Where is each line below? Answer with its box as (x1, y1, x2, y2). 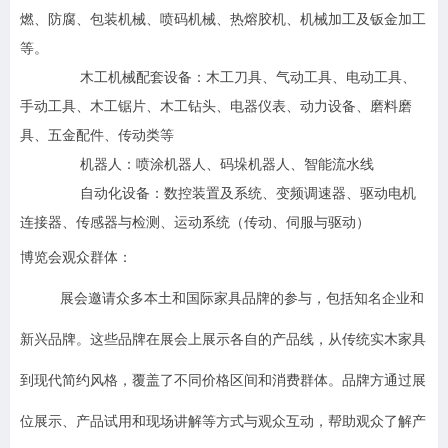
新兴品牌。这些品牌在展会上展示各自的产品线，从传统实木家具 (20, 332, 426, 347)
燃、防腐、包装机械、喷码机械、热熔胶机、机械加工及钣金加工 (20, 12, 426, 27)
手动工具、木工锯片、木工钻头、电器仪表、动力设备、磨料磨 (20, 99, 412, 114)
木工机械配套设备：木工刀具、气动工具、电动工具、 (80, 70, 416, 85)
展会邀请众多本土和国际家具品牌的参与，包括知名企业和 (60, 291, 424, 306)
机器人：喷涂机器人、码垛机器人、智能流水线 (80, 157, 374, 172)
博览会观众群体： (20, 250, 132, 265)
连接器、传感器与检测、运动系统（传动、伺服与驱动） (20, 215, 370, 230)
